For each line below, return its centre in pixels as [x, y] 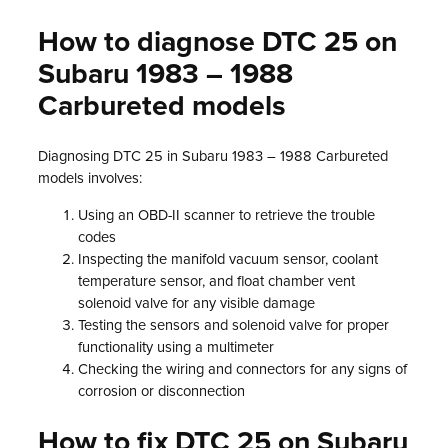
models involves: [90, 179]
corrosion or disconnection [161, 392]
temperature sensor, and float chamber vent [216, 282]
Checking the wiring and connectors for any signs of [242, 370]
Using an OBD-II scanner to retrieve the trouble [226, 216]
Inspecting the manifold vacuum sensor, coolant [228, 260]
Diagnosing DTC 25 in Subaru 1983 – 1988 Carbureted [213, 157]
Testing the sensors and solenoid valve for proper [233, 326]
